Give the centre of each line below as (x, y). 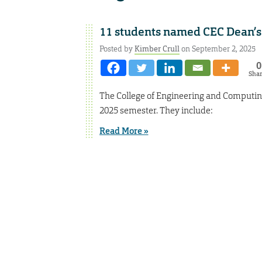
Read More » (124, 131)
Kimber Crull (157, 49)
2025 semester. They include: (156, 111)
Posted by (117, 49)
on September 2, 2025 (217, 49)
